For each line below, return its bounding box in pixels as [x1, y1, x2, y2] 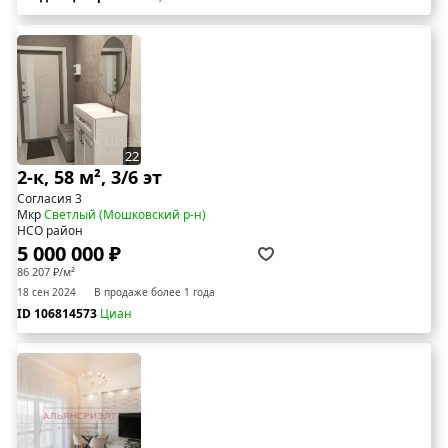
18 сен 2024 [17, 285, 76, 300]
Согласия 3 [17, 190, 82, 208]
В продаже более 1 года [94, 285, 215, 300]
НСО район [17, 222, 83, 240]
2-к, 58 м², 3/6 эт [17, 165, 162, 190]
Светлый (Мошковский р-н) [44, 206, 206, 224]
